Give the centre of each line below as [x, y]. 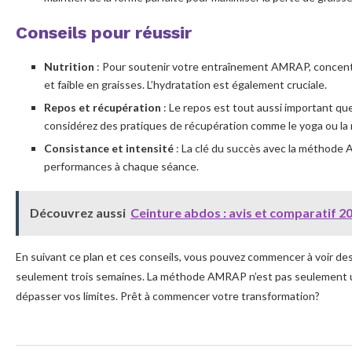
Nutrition [69, 66]
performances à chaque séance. [121, 166]
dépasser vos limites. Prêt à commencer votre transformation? [168, 295]
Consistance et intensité [109, 148]
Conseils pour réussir [104, 32]
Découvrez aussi [78, 212]
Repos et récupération [103, 107]
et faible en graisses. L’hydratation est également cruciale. [185, 84]
